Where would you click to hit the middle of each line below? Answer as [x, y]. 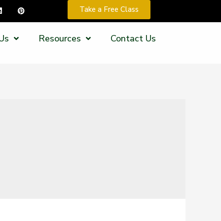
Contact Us [133, 38]
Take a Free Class [109, 10]
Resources [59, 38]
